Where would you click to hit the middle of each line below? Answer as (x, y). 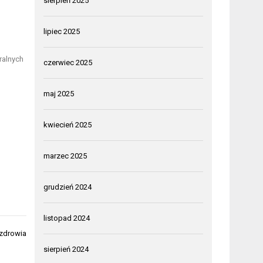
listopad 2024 (67, 218)
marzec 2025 (65, 156)
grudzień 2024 (68, 187)
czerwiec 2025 (68, 63)
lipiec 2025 (62, 31)
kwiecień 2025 (68, 125)
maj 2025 (59, 94)
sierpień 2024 (66, 249)
